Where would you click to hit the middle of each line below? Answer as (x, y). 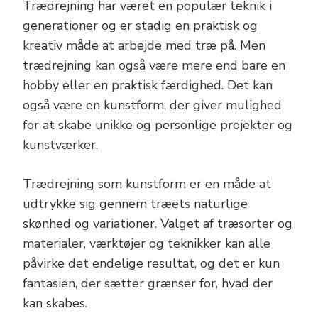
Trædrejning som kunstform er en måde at (147, 184)
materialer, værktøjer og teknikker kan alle (147, 243)
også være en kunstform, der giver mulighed (152, 105)
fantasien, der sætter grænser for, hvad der (148, 283)
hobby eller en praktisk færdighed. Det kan (148, 85)
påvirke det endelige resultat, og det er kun (151, 263)
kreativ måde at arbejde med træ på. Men (144, 45)
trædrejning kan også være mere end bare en (154, 65)
